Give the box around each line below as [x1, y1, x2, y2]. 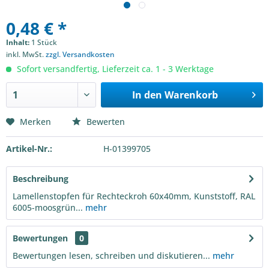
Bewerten [84, 116, 125, 127]
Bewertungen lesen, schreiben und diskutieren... [13, 250, 210, 261]
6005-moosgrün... [13, 202, 83, 213]
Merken [20, 116, 51, 127]
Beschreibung [13, 173, 68, 184]
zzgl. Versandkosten [46, 49, 115, 59]
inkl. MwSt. [6, 49, 46, 59]
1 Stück [31, 37, 57, 47]
